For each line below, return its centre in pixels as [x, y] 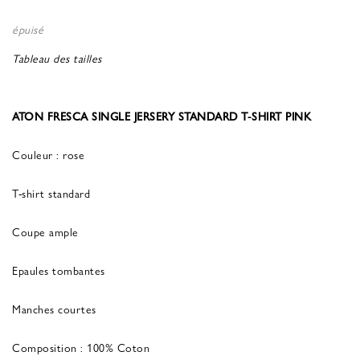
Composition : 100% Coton [81, 347]
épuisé [28, 29]
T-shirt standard [51, 192]
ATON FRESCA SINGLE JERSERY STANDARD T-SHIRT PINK [162, 115]
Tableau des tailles [57, 57]
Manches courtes [54, 308]
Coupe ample [45, 231]
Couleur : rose [48, 154]
